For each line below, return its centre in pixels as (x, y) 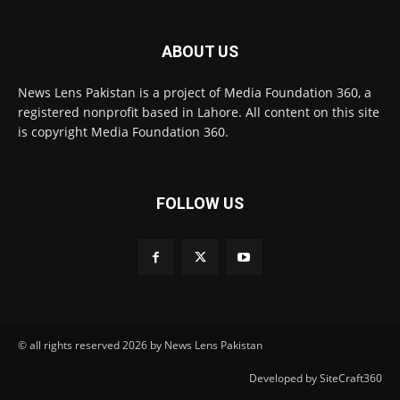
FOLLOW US (200, 203)
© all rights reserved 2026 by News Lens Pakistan (140, 345)
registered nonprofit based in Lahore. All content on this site (199, 112)
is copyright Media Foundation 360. (123, 131)
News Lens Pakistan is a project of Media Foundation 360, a (195, 92)
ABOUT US (200, 51)
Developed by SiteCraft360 (316, 378)
